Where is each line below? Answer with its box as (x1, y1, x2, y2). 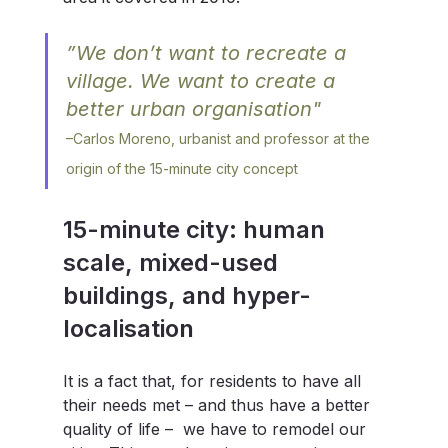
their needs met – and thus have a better (62, 394, 375, 415)
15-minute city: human (62, 214, 331, 244)
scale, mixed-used (62, 247, 284, 277)
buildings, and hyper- (62, 280, 311, 310)
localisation (62, 313, 194, 343)
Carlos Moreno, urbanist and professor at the (72, 129, 374, 147)
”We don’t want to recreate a (65, 40, 352, 65)
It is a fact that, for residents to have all (62, 370, 366, 391)
